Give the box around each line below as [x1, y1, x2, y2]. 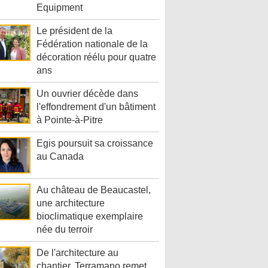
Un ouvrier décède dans [36, 89, 138, 99]
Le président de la [36, 26, 112, 36]
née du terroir [36, 224, 93, 235]
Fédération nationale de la [36, 39, 148, 50]
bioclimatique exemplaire [36, 211, 143, 222]
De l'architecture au [36, 248, 118, 258]
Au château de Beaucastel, [36, 185, 151, 196]
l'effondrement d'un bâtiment [36, 102, 156, 112]
